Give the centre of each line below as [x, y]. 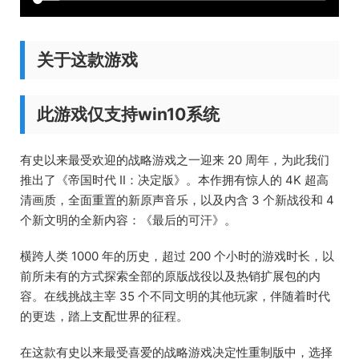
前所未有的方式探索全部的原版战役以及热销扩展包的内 [170, 276]
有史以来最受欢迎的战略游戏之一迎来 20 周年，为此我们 [175, 159]
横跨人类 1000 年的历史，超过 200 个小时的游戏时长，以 [177, 256]
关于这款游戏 [87, 59]
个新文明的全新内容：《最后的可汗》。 [128, 220]
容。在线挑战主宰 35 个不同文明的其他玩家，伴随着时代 [175, 296]
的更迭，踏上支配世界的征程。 [104, 316]
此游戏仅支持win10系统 [128, 114]
